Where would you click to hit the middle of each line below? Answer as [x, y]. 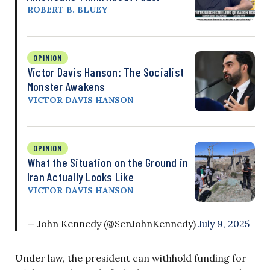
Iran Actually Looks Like [80, 176]
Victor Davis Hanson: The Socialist [106, 71]
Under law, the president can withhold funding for [131, 258]
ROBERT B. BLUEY [67, 9]
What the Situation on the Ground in [108, 162]
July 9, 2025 [224, 223]
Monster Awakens [66, 86]
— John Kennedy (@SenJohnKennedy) [113, 223]
